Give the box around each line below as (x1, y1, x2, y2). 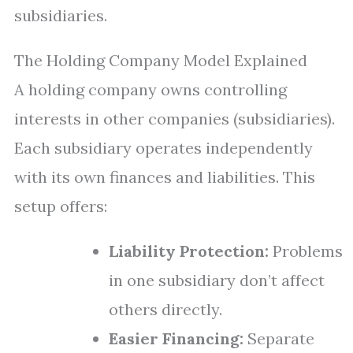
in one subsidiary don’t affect (109, 270, 325, 290)
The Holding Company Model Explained (14, 50, 307, 70)
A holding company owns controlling (14, 80, 287, 99)
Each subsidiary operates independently (14, 138, 313, 158)
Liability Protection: (109, 241, 269, 261)
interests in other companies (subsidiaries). (14, 109, 335, 128)
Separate (243, 329, 314, 348)
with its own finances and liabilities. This (14, 167, 315, 187)
